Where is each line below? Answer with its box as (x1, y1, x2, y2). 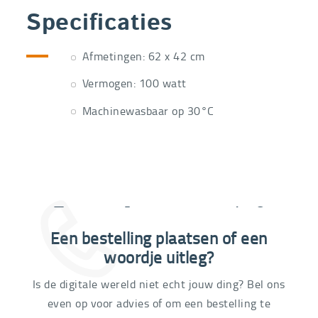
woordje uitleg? (104, 245, 214, 268)
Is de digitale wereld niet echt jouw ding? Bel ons (32, 276, 285, 292)
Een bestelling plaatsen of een (50, 226, 268, 249)
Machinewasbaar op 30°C (82, 102, 214, 119)
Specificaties (26, 12, 172, 36)
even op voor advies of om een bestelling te (47, 295, 271, 311)
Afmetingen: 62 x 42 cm (82, 48, 205, 65)
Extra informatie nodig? (52, 205, 266, 226)
